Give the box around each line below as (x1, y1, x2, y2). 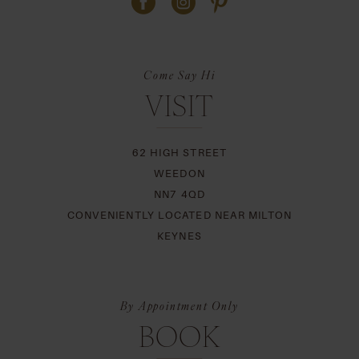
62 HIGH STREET (131, 146, 228, 159)
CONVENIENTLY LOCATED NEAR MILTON (67, 208, 292, 221)
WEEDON (153, 167, 206, 179)
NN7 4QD (153, 188, 206, 200)
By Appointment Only (120, 297, 239, 314)
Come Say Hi (143, 66, 216, 83)
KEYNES (156, 229, 203, 242)
